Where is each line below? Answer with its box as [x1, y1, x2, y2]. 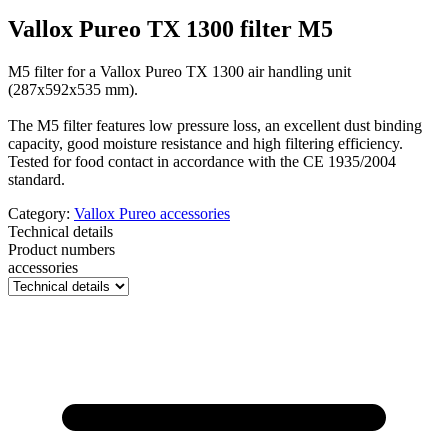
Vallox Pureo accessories [74, 205, 230, 223]
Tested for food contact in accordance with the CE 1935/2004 [8, 153, 396, 171]
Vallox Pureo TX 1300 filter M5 [8, 16, 333, 43]
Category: [8, 205, 74, 223]
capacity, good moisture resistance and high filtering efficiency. [8, 135, 403, 153]
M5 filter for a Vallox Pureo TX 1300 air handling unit [8, 63, 351, 81]
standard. [8, 171, 65, 189]
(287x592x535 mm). [8, 81, 138, 99]
